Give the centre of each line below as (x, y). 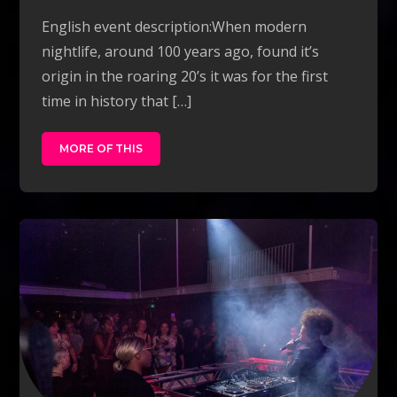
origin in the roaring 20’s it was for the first (185, 76)
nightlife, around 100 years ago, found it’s (181, 51)
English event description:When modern (175, 26)
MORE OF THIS (101, 148)
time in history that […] (117, 101)
